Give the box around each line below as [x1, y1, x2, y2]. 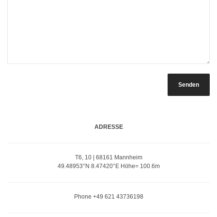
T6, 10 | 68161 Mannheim [75, 154, 142, 161]
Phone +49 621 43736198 [74, 193, 143, 201]
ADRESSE [94, 124, 123, 131]
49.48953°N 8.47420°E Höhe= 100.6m [57, 163, 160, 170]
